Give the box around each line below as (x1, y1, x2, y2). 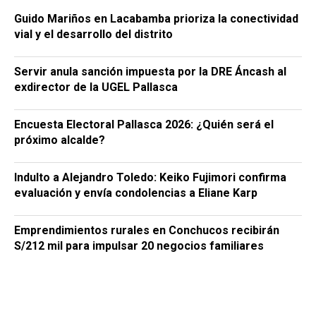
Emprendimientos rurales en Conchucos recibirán (14, 223, 279, 237)
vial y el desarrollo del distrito (14, 27, 173, 41)
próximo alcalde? (14, 133, 105, 147)
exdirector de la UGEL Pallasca (14, 80, 178, 94)
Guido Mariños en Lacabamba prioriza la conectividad (14, 11, 298, 25)
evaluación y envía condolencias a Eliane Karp (14, 186, 257, 200)
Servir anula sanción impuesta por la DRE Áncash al (14, 64, 286, 78)
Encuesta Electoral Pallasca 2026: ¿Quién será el (14, 117, 274, 131)
